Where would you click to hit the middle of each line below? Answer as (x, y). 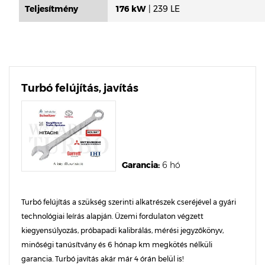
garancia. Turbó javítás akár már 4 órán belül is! (102, 259)
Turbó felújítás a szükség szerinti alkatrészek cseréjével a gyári (129, 202)
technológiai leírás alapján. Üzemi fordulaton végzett (112, 216)
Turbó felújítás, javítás (80, 88)
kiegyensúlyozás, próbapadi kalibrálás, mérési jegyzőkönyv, (122, 230)
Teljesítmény (51, 9)
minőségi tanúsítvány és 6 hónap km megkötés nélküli (117, 245)
